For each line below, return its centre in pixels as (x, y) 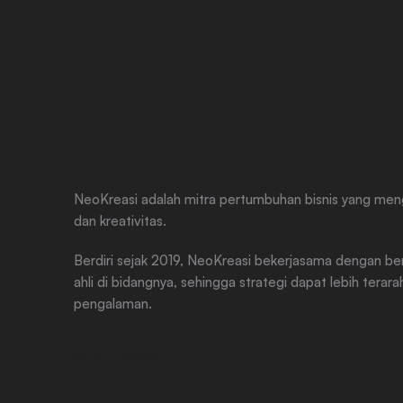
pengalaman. (113, 304)
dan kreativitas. (120, 221)
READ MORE (117, 358)
